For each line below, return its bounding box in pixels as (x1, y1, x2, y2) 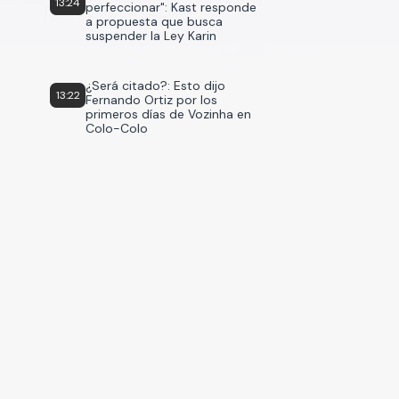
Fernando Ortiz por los (85, 92, 217, 108)
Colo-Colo (85, 120, 148, 136)
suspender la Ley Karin (85, 28, 216, 44)
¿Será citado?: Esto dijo (85, 77, 225, 94)
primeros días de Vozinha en (85, 106, 251, 122)
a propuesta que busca (85, 13, 223, 29)
